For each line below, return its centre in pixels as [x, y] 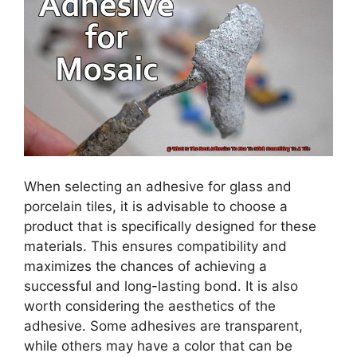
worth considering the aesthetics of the [150, 306]
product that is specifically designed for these [170, 226]
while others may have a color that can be [158, 345]
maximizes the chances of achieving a [145, 266]
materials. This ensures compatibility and [155, 246]
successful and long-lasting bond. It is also [161, 286]
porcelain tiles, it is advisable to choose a [156, 206]
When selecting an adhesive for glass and [158, 186]
